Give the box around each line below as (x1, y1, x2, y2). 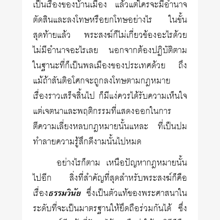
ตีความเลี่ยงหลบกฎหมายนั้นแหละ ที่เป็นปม (33, 119, 187, 135)
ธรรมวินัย (48, 186, 81, 201)
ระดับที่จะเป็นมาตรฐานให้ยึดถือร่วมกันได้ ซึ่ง (33, 201, 187, 217)
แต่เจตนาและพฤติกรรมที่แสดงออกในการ (33, 104, 172, 119)
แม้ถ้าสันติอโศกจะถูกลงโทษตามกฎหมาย (33, 73, 171, 89)
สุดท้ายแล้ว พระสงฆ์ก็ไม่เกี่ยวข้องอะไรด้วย (33, 27, 187, 43)
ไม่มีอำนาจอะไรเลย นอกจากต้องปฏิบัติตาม (33, 43, 187, 58)
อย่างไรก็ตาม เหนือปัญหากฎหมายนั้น (56, 155, 187, 171)
